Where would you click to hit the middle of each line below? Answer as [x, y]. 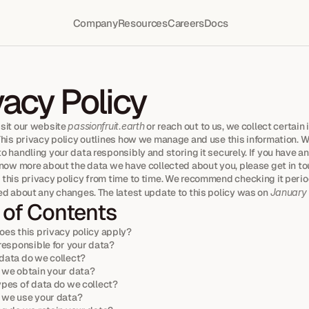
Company [95, 23]
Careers [186, 23]
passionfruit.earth [106, 126]
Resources [142, 23]
